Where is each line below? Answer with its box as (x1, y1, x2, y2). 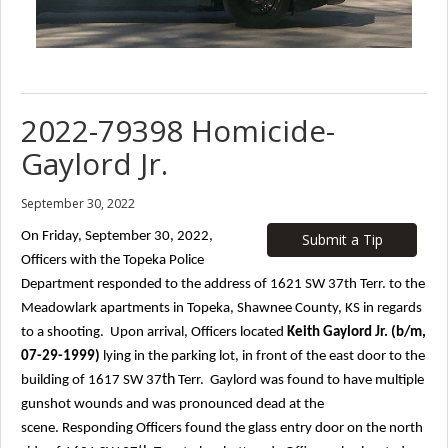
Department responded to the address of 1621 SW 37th (21, 276, 357, 292)
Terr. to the (357, 276, 425, 292)
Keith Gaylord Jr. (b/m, (287, 324, 426, 340)
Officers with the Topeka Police (21, 252, 204, 268)
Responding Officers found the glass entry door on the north (62, 420, 423, 436)
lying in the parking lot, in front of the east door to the (103, 348, 425, 364)
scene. (21, 420, 62, 436)
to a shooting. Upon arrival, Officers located (21, 324, 287, 340)
